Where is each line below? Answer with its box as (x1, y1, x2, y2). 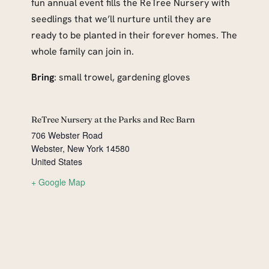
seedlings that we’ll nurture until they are (31, 13, 211, 26)
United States (31, 156, 82, 168)
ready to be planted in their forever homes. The (31, 29, 237, 42)
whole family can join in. (31, 45, 134, 58)
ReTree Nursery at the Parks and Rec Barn (31, 114, 195, 125)
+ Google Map (31, 176, 85, 189)
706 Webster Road (31, 129, 103, 142)
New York (67, 142, 103, 155)
